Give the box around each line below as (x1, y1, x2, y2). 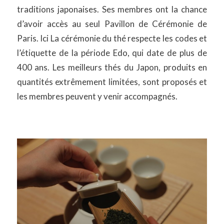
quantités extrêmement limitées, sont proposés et (16, 76, 207, 87)
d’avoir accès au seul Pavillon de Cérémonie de (16, 18, 207, 29)
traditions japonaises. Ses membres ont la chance (16, 4, 207, 15)
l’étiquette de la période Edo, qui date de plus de (16, 47, 207, 58)
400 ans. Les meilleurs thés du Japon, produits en (16, 62, 207, 73)
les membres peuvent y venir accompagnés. (16, 91, 177, 102)
